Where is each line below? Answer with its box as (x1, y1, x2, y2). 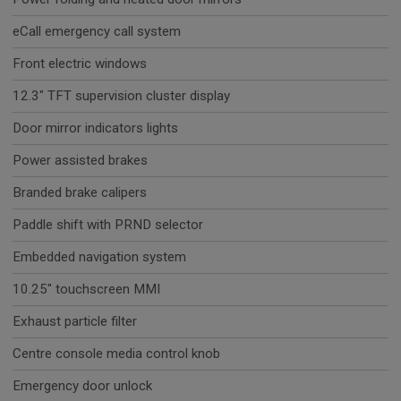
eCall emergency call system (13, 23, 181, 40)
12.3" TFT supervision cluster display (13, 88, 230, 105)
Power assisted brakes (13, 152, 148, 169)
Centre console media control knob (13, 346, 220, 363)
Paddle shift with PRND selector (13, 217, 203, 234)
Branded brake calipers (13, 184, 147, 201)
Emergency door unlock (13, 378, 152, 395)
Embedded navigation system (13, 249, 186, 266)
